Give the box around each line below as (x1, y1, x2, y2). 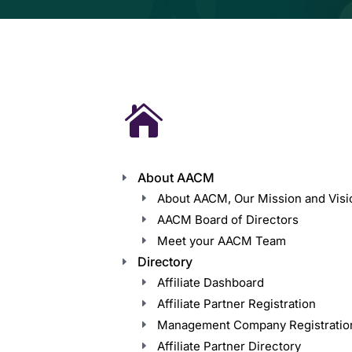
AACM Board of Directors (157, 211, 299, 227)
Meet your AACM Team (157, 233, 287, 248)
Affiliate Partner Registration (157, 295, 317, 311)
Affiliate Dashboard (157, 274, 265, 290)
